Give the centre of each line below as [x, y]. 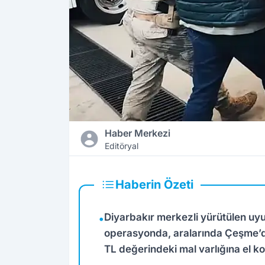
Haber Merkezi [137, 133]
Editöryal [121, 146]
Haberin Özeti [154, 185]
